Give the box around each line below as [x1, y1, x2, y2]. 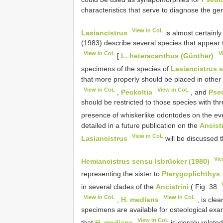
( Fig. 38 [189, 182, 219, 191]
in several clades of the [81, 182, 156, 191]
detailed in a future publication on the [81, 121, 200, 129]
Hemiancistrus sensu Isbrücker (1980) [81, 157, 210, 165]
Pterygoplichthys [162, 169, 220, 178]
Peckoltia [121, 88, 153, 96]
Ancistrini [156, 182, 189, 191]
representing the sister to [81, 169, 162, 178]
